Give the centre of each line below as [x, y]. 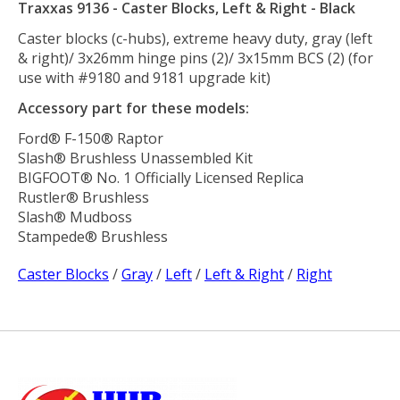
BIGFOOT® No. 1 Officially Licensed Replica [161, 177]
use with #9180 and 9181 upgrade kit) [144, 77]
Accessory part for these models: [133, 108]
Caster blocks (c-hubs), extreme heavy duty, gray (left [195, 38]
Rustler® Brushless [83, 197]
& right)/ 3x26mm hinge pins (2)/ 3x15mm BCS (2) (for [196, 58]
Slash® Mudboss [75, 217]
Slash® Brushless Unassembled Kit [135, 158]
